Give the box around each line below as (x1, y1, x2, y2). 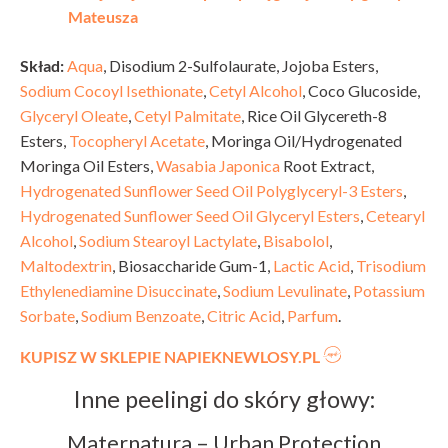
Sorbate (20, 306, 75, 326)
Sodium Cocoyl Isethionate (20, 81, 203, 101)
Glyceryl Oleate (20, 106, 128, 126)
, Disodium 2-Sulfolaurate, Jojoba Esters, (103, 56, 378, 76)
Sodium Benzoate (81, 306, 201, 326)
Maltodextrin (20, 256, 112, 276)
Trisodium (356, 256, 426, 276)
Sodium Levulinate (223, 281, 347, 301)
